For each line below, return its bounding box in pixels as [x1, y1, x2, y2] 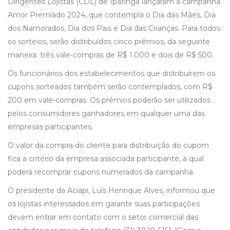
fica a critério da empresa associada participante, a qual [8, 154, 204, 164]
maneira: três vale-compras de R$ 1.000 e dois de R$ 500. [8, 50, 218, 60]
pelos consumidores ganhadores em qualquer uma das [8, 109, 205, 119]
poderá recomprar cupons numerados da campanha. [8, 167, 197, 177]
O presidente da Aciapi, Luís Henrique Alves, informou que [8, 186, 215, 196]
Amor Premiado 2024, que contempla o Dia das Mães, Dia [8, 10, 216, 20]
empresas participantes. [8, 122, 95, 132]
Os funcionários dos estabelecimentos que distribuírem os [8, 69, 215, 79]
